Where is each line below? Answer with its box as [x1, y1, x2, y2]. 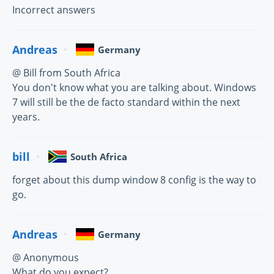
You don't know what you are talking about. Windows [12, 81, 256, 95]
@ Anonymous [12, 251, 79, 265]
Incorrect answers [12, 3, 95, 17]
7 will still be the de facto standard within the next [12, 95, 240, 109]
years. [12, 110, 40, 124]
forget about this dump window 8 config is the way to [12, 173, 256, 187]
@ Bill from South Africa [12, 66, 120, 80]
